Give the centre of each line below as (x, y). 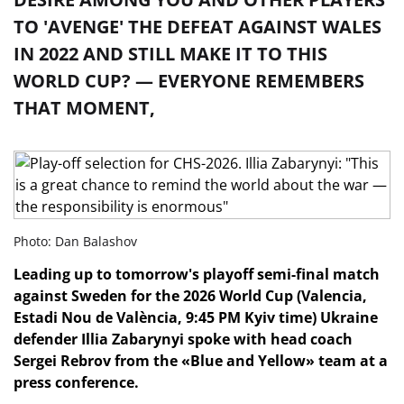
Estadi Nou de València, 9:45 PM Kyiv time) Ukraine (196, 317)
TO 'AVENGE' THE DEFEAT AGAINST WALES (197, 27)
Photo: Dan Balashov (75, 241)
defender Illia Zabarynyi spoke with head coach (183, 339)
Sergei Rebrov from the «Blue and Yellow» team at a (201, 361)
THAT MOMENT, (84, 108)
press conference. (76, 382)
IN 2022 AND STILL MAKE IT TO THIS (170, 54)
